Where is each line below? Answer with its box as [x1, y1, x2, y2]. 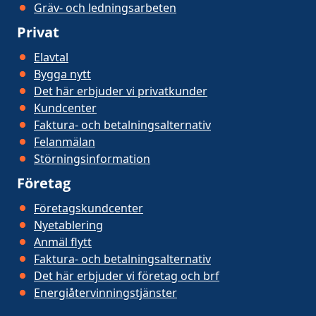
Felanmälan [34, 134, 95, 150]
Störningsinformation [34, 151, 150, 166]
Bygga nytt [34, 66, 91, 82]
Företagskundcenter [34, 200, 143, 216]
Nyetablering [34, 217, 103, 233]
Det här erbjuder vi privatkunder [34, 83, 207, 99]
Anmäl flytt [34, 234, 92, 250]
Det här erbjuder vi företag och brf [34, 268, 219, 284]
